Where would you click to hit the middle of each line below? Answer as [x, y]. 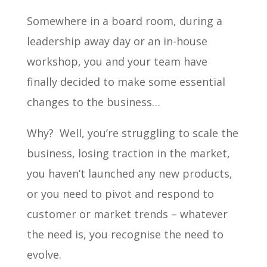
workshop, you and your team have [117, 61]
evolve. [44, 254]
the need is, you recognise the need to [125, 234]
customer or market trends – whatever [127, 214]
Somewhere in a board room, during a [124, 21]
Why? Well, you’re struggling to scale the [132, 133]
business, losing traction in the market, [128, 153]
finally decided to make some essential [126, 81]
